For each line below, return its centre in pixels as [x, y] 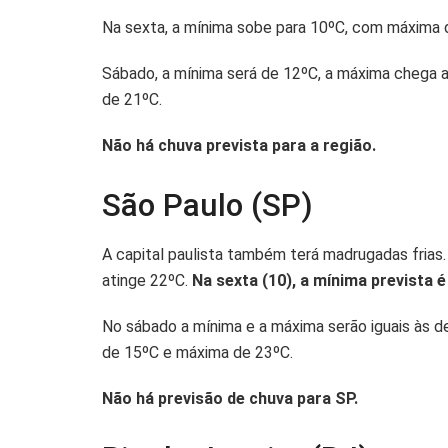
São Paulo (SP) [207, 205]
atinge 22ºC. [145, 281]
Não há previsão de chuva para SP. [230, 399]
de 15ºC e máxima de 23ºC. [197, 353]
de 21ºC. [132, 99]
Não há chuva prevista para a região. [239, 145]
